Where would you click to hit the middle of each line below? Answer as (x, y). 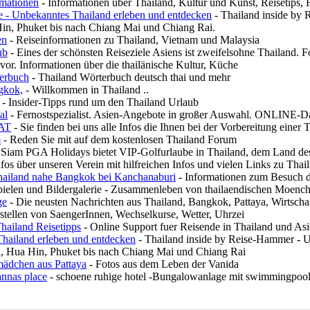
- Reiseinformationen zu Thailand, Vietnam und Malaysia (133, 40)
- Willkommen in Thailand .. (86, 90)
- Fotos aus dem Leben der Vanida (163, 264)
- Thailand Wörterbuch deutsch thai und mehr (130, 77)
